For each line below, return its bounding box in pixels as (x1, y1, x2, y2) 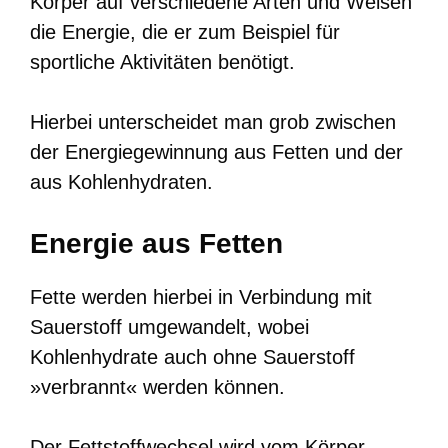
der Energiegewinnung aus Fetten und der (30, 140, 403, 163)
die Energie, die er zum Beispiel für (30, 20, 340, 43)
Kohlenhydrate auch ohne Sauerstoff (30, 345, 355, 368)
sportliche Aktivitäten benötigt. (30, 50, 295, 73)
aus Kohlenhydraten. (30, 170, 213, 193)
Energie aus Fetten (30, 227, 283, 259)
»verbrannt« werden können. (30, 375, 285, 398)
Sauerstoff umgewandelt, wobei (30, 315, 309, 338)
